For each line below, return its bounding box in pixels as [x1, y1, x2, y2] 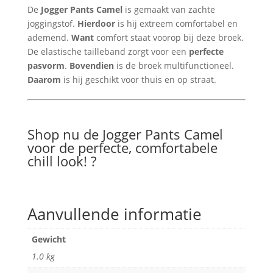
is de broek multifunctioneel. [113, 60, 234, 72]
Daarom [27, 74, 61, 86]
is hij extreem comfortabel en [115, 18, 238, 30]
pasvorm [27, 60, 65, 72]
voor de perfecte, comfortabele [27, 138, 218, 157]
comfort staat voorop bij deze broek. [93, 32, 244, 44]
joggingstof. [27, 18, 77, 30]
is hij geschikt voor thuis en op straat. [60, 74, 216, 86]
